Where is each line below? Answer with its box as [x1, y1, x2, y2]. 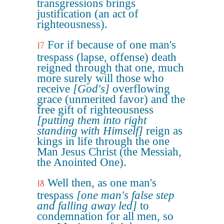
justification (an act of [37, 7, 138, 20]
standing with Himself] [37, 124, 143, 137]
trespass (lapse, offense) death [37, 51, 176, 63]
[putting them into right [37, 114, 146, 126]
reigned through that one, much [37, 61, 184, 74]
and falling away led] [37, 199, 137, 212]
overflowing [109, 82, 170, 95]
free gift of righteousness [37, 103, 153, 116]
